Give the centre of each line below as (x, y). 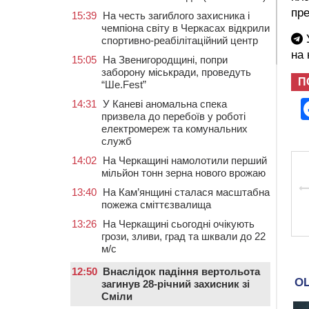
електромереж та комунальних (175, 129)
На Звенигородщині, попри (165, 60)
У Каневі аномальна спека (165, 104)
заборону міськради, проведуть (176, 72)
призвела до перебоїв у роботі (173, 116)
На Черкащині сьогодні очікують (179, 224)
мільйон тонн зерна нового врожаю (183, 173)
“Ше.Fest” (124, 84)
